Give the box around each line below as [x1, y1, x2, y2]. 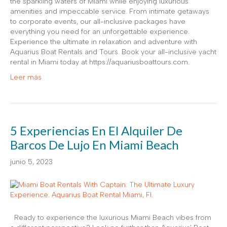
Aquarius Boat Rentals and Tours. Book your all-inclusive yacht [10, 47, 216, 56]
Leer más [10, 72, 42, 82]
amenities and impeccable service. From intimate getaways [10, 7, 209, 16]
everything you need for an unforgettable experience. [10, 27, 190, 36]
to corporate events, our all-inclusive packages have [10, 17, 185, 26]
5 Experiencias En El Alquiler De [10, 123, 182, 138]
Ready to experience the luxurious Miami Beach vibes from [10, 213, 211, 222]
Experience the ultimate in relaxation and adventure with [10, 37, 197, 46]
